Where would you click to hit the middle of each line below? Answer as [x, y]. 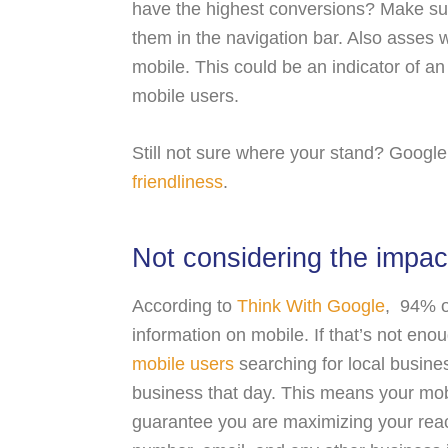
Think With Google [311, 306]
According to [184, 306]
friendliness [177, 182]
